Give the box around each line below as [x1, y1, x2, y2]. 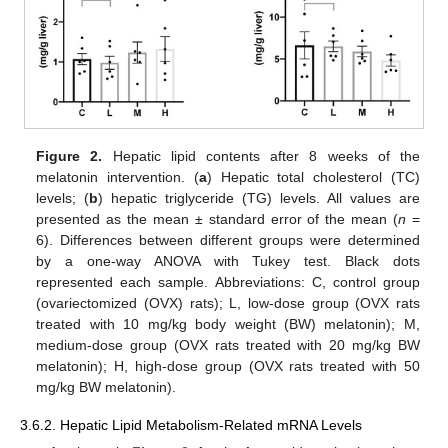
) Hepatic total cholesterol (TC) [206, 168, 420, 185]
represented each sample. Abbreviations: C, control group [36, 273, 420, 290]
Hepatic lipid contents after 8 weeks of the [102, 147, 420, 164]
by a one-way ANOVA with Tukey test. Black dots [36, 252, 420, 269]
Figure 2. [36, 147, 103, 164]
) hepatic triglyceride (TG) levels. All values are [98, 189, 420, 206]
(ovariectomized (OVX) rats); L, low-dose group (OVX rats [36, 294, 420, 311]
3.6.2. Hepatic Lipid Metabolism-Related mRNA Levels [20, 416, 362, 433]
